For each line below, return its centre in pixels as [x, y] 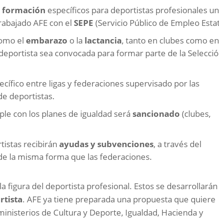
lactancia [103, 41]
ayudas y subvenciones [107, 144]
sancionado [157, 114]
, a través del [178, 144]
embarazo [48, 41]
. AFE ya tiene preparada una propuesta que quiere [119, 199]
